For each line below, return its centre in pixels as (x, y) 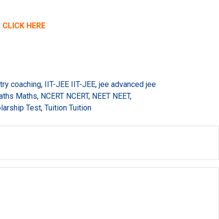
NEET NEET (111, 96)
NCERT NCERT (65, 96)
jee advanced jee (127, 84)
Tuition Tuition (68, 108)
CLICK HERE (24, 26)
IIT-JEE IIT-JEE (70, 84)
